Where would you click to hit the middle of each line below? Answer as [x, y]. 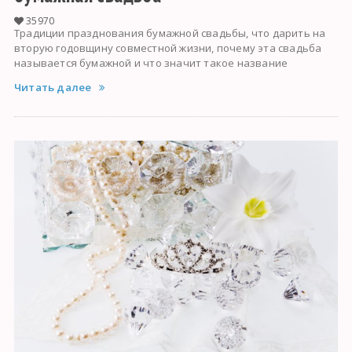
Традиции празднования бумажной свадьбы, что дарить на [170, 33]
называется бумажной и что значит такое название [151, 63]
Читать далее [53, 88]
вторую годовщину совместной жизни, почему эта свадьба [168, 48]
